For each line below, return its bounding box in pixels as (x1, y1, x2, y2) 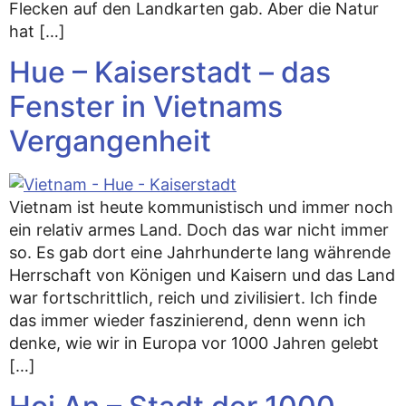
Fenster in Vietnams (9, 88, 283, 124)
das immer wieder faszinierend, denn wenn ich (9, 310, 366, 330)
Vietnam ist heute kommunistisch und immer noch (9, 197, 393, 217)
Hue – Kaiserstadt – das (9, 53, 331, 90)
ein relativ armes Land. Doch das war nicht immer (9, 219, 389, 239)
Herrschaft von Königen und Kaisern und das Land (9, 265, 395, 285)
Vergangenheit (9, 122, 211, 159)
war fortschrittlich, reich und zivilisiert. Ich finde (9, 287, 377, 307)
